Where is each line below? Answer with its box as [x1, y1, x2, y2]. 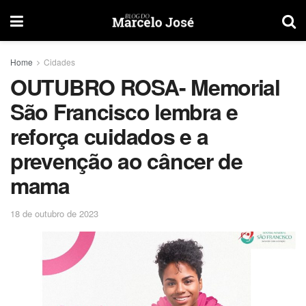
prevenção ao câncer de [10, 145, 242, 176]
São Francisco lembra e [10, 96, 238, 127]
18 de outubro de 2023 [10, 206, 98, 220]
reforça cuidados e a [10, 120, 208, 152]
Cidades [44, 56, 75, 68]
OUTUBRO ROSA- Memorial [10, 71, 280, 102]
